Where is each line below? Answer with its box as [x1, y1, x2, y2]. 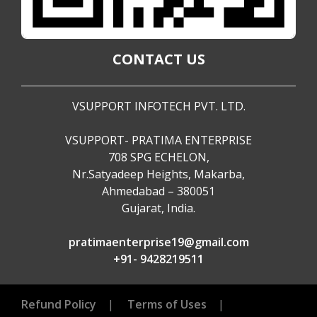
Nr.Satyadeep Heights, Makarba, [72, 166, 245, 182]
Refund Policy [21, 296, 96, 312]
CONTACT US [112, 50, 205, 69]
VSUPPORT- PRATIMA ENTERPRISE [65, 132, 252, 148]
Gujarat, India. [122, 200, 195, 216]
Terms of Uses [127, 296, 207, 312]
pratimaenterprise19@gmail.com [68, 234, 249, 250]
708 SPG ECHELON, [108, 149, 209, 165]
